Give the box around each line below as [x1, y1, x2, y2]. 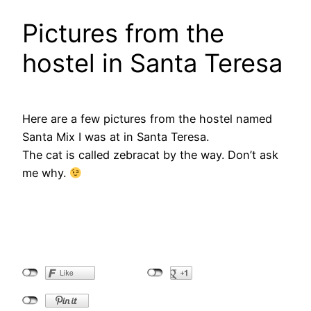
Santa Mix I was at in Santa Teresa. [22, 130, 209, 144]
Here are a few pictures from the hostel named [22, 112, 272, 126]
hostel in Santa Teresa [22, 48, 283, 79]
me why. [22, 166, 69, 180]
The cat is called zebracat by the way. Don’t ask [22, 148, 278, 162]
